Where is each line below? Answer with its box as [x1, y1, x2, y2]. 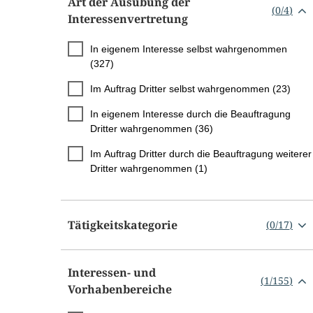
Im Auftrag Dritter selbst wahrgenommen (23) [90, 82, 291, 94]
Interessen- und [68, 264, 156, 280]
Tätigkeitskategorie [68, 217, 177, 233]
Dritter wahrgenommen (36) [90, 122, 213, 134]
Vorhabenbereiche [68, 281, 172, 297]
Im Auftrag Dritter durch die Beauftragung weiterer [90, 147, 312, 159]
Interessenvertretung [68, 10, 188, 27]
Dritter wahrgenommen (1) [90, 162, 208, 174]
